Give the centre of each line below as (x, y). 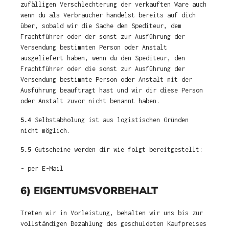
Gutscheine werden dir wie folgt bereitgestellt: (117, 150)
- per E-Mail (42, 168)
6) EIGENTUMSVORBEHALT (89, 191)
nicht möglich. (45, 131)
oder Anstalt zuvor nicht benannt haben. (90, 101)
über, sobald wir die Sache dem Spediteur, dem (101, 26)
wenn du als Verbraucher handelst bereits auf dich (108, 15)
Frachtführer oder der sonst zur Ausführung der (103, 37)
